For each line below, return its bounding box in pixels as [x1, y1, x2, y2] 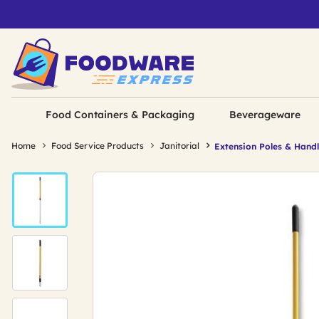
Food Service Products [51, 140, 144, 151]
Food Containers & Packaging [46, 108, 195, 121]
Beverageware [229, 108, 300, 121]
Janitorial [159, 140, 199, 151]
